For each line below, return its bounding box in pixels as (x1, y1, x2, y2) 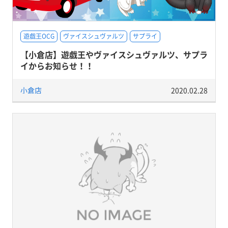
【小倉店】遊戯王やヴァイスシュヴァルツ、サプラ (20, 48, 208, 61)
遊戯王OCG (23, 32, 54, 41)
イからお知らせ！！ (20, 60, 94, 72)
